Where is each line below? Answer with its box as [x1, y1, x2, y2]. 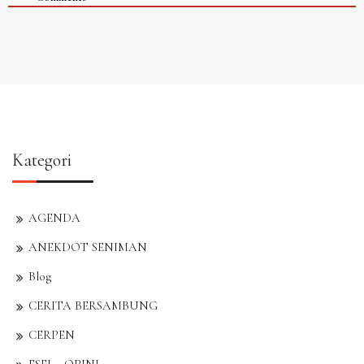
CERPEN [28, 327, 75, 342]
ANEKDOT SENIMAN [28, 239, 147, 254]
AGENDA [28, 210, 80, 225]
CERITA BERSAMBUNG [28, 297, 158, 313]
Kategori [12, 149, 71, 171]
